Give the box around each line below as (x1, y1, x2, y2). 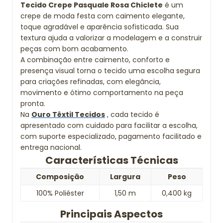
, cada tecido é (105, 110, 159, 119)
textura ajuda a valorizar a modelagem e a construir (20, 33, 202, 43)
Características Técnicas (45, 153, 178, 167)
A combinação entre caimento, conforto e (20, 55, 170, 65)
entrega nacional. (20, 142, 82, 152)
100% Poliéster (36, 188, 84, 198)
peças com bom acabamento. (20, 44, 128, 54)
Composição (36, 172, 84, 182)
